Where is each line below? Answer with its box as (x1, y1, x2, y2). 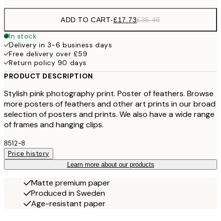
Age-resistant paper (31, 198, 106, 209)
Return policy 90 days (9, 58, 87, 68)
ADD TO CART (61, 16, 111, 24)
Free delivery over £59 (9, 49, 88, 59)
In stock (9, 32, 37, 41)
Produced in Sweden (31, 188, 105, 199)
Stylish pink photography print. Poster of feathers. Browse (4, 88, 214, 99)
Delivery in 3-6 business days (9, 40, 112, 50)
